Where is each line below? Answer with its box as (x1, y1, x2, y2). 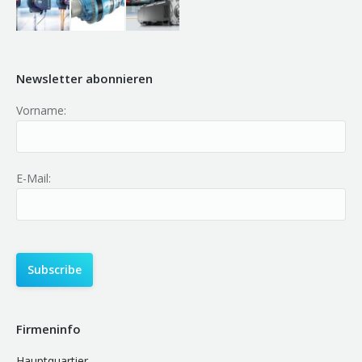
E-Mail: (16, 170, 51, 186)
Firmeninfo (16, 320, 81, 337)
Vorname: (16, 102, 66, 118)
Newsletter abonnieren (16, 69, 153, 86)
